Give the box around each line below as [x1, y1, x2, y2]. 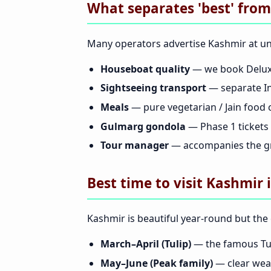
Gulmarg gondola [100, 119, 186, 133]
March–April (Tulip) [100, 237, 192, 251]
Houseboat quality [100, 62, 191, 76]
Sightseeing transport [100, 81, 207, 95]
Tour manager [100, 139, 169, 152]
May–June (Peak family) [100, 256, 214, 270]
